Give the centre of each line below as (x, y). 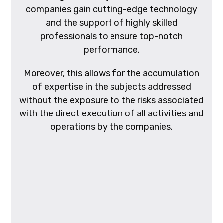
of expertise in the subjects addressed (111, 86)
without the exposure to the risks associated (111, 100)
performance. (111, 50)
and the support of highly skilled (111, 23)
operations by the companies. (111, 127)
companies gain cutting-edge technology (111, 9)
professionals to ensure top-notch (111, 36)
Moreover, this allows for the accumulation (111, 73)
